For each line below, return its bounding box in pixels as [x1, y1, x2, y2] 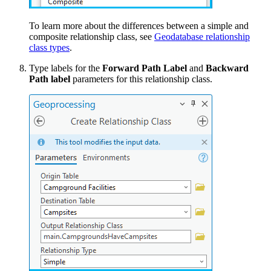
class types [29, 42, 70, 53]
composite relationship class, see [29, 31, 154, 42]
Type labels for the [29, 62, 102, 73]
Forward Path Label [102, 62, 187, 73]
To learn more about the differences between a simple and [29, 20, 249, 31]
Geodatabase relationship [154, 31, 250, 42]
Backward [206, 62, 249, 73]
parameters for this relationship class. [70, 73, 212, 84]
